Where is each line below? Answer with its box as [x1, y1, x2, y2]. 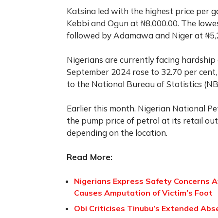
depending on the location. [67, 127, 167, 138]
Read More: [67, 151, 112, 162]
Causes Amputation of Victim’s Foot [74, 187, 213, 198]
